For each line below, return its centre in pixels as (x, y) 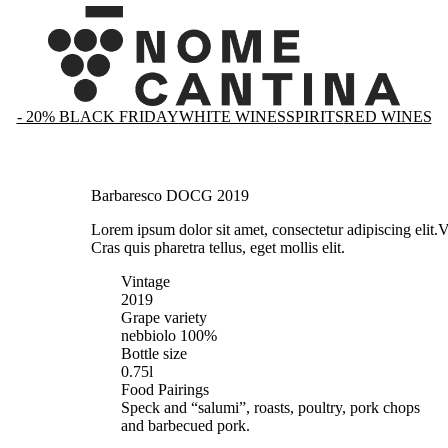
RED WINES (387, 116)
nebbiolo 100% (169, 335)
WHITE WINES (232, 116)
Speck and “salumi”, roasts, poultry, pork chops (271, 407)
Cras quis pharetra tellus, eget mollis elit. (218, 247)
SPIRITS (314, 116)
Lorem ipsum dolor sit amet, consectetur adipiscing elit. (265, 229)
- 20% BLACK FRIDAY (97, 116)
